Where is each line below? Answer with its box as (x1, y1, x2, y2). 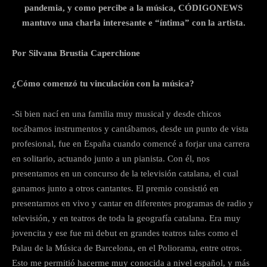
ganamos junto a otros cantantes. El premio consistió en (12, 183, 219, 193)
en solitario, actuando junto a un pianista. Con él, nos (12, 153, 210, 163)
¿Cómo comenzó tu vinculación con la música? (12, 78, 194, 88)
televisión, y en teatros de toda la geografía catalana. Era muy (12, 213, 241, 223)
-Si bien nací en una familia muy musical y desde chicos (12, 108, 221, 119)
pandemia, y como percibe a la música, (24, 2, 176, 13)
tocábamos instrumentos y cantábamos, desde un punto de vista (12, 123, 249, 133)
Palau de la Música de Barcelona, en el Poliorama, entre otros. (12, 243, 242, 253)
